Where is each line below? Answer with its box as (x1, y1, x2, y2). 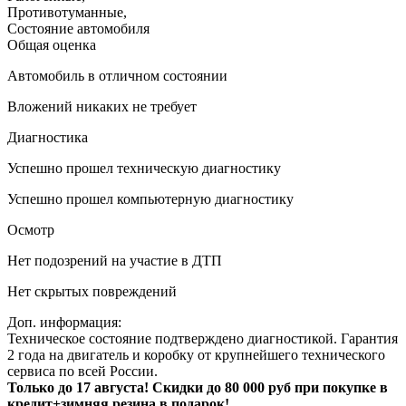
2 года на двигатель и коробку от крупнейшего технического (7, 346, 385, 362)
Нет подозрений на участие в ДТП (7, 252, 222, 268)
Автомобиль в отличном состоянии (7, 67, 227, 83)
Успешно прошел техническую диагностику (7, 159, 281, 176)
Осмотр (7, 221, 54, 237)
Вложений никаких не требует (7, 98, 197, 114)
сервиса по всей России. (7, 362, 158, 379)
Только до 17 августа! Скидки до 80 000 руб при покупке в (7, 379, 388, 395)
